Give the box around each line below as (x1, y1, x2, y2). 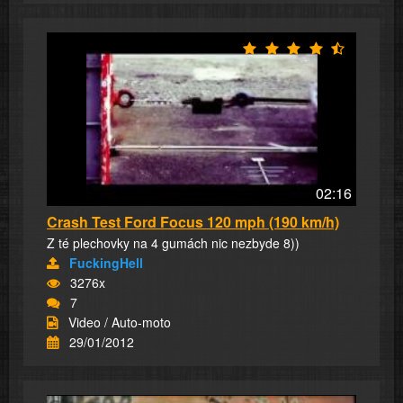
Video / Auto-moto (68, 313, 171, 332)
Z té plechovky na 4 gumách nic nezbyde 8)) (47, 234, 300, 253)
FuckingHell (69, 254, 143, 273)
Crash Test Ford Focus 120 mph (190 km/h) (47, 211, 339, 233)
